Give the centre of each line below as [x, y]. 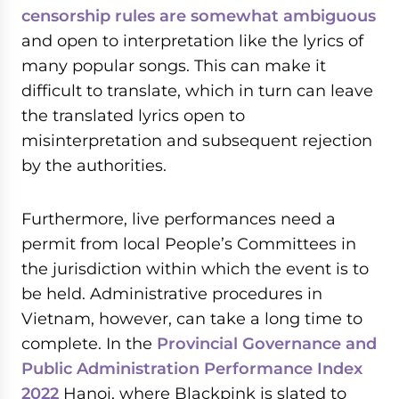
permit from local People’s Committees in [189, 244]
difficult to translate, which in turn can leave [197, 90]
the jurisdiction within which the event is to [195, 269]
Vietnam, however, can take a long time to [192, 318]
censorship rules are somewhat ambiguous [199, 16]
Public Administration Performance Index [192, 368]
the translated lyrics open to [133, 115]
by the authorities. [94, 165]
